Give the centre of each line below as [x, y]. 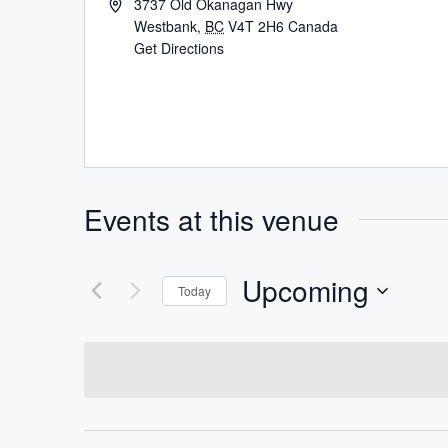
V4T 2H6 [256, 26]
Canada [313, 26]
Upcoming [305, 290]
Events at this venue [211, 219]
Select [266, 322]
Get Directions [179, 48]
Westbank [166, 26]
